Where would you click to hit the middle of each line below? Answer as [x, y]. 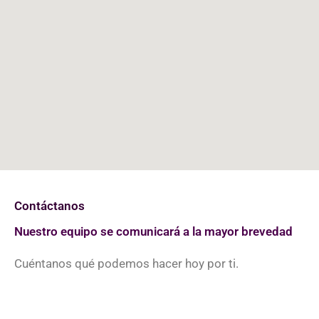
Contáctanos [49, 206]
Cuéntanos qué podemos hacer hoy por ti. [126, 264]
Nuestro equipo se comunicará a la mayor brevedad [153, 232]
